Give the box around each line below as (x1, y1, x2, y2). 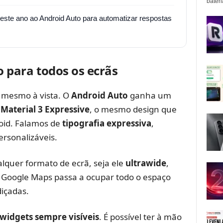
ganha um (127, 89, 171, 101)
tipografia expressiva (62, 117, 151, 129)
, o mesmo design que (89, 103, 177, 115)
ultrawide (125, 157, 166, 169)
